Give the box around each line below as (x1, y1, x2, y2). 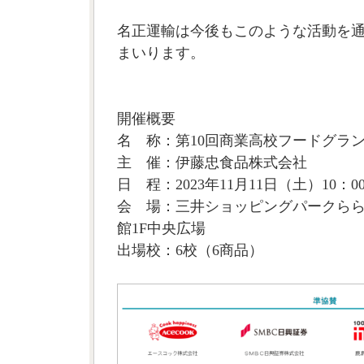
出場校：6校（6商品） (116, 241, 263, 258)
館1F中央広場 (116, 219, 206, 236)
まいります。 (116, 44, 205, 61)
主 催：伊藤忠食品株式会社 (116, 154, 307, 171)
